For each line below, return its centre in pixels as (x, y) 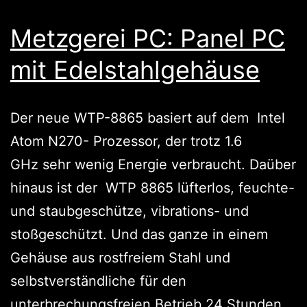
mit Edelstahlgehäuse (135, 70)
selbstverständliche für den (98, 281)
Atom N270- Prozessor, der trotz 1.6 (126, 141)
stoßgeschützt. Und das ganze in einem (139, 234)
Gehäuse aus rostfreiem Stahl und (120, 257)
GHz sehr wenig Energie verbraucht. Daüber (153, 164)
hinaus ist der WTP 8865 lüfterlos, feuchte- (152, 187)
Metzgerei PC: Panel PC (148, 38)
